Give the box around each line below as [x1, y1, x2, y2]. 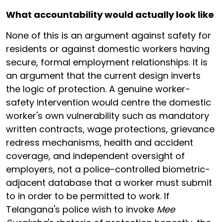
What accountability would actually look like [6, 8, 214, 21]
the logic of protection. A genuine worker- [6, 83, 190, 95]
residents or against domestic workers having [6, 43, 210, 55]
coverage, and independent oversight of [6, 150, 185, 162]
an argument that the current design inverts [6, 69, 201, 82]
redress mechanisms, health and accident [6, 136, 193, 149]
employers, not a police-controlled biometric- [6, 163, 210, 175]
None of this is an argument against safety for [6, 29, 211, 42]
